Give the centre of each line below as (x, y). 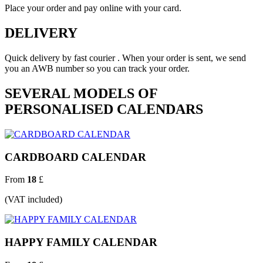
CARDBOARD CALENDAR (75, 157)
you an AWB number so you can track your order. (97, 69)
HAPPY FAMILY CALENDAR (81, 242)
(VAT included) (33, 200)
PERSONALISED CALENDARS (104, 109)
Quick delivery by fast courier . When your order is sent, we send (125, 58)
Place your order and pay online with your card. (93, 8)
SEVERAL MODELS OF (81, 93)
